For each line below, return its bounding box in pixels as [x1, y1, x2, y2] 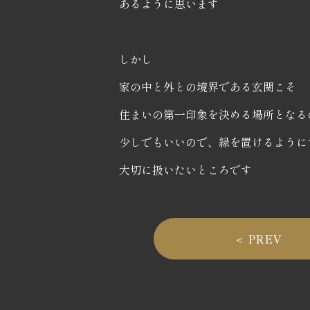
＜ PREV [234, 230, 281, 247]
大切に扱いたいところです [119, 161, 252, 178]
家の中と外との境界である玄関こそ [119, 77, 296, 95]
